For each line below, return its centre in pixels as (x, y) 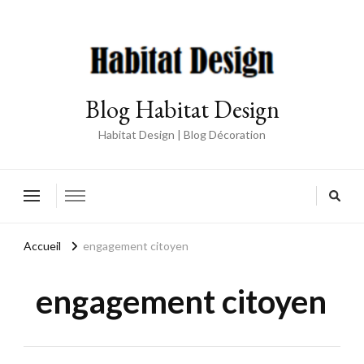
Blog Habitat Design (182, 109)
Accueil (42, 245)
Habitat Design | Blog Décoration (182, 134)
